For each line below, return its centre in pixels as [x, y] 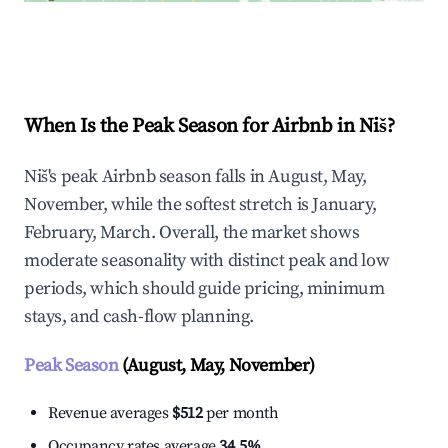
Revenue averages [110, 413]
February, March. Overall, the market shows [192, 233]
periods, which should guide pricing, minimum [204, 289]
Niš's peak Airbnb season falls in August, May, [195, 177]
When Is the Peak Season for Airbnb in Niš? [209, 127]
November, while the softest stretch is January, [200, 205]
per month [240, 413]
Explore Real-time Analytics [159, 44]
